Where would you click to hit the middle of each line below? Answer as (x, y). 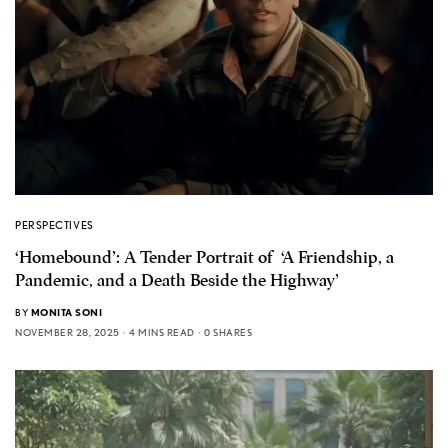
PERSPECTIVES (54, 224)
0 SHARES (228, 331)
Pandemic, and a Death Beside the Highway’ (177, 280)
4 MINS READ (162, 331)
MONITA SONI (66, 311)
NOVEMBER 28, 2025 (67, 331)
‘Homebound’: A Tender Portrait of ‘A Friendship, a (204, 257)
